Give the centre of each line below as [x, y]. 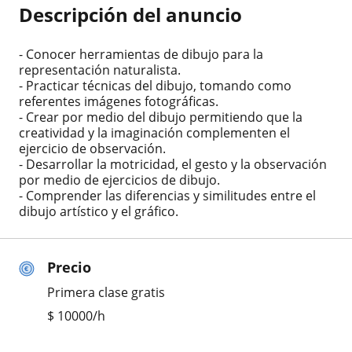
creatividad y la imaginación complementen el [154, 132]
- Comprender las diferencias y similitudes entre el [167, 195]
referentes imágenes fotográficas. [119, 101]
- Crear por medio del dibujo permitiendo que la [161, 117]
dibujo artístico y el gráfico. [99, 211]
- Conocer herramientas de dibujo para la [141, 54]
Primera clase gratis [106, 292]
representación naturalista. [100, 70]
